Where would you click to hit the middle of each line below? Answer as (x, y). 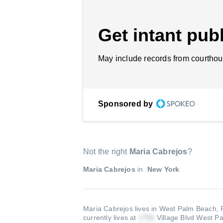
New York (162, 169)
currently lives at (111, 218)
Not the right (106, 152)
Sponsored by (126, 104)
